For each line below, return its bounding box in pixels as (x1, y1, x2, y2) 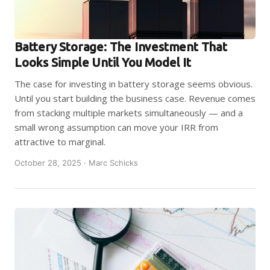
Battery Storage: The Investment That (14, 40, 227, 54)
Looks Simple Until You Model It (14, 55, 191, 69)
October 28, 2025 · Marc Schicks (14, 158, 138, 168)
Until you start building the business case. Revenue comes (14, 92, 256, 104)
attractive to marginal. (14, 136, 105, 148)
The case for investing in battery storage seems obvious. (14, 78, 253, 90)
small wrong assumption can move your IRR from (14, 121, 218, 133)
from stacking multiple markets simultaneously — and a (14, 107, 243, 119)
